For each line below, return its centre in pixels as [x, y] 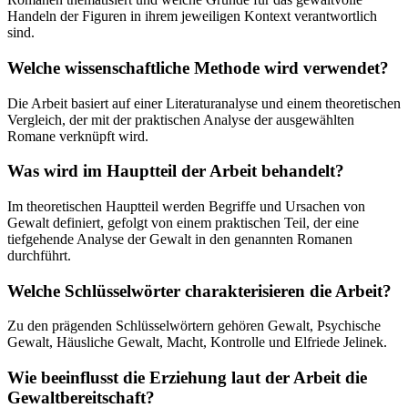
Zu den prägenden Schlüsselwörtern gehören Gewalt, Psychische [194, 326]
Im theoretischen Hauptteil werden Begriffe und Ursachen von [186, 207]
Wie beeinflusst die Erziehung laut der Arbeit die [187, 378]
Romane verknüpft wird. [78, 136]
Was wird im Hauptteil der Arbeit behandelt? [176, 171]
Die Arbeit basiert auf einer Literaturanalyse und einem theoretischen [204, 103]
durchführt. [39, 256]
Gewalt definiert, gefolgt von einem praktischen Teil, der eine [183, 223]
